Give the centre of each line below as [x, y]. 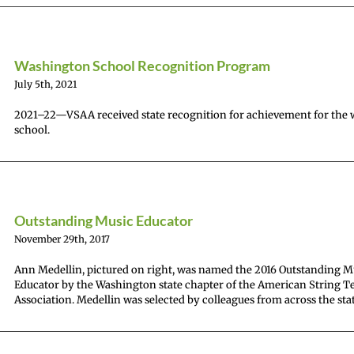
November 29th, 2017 [62, 239]
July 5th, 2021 [45, 84]
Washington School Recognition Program [142, 66]
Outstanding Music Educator [104, 220]
